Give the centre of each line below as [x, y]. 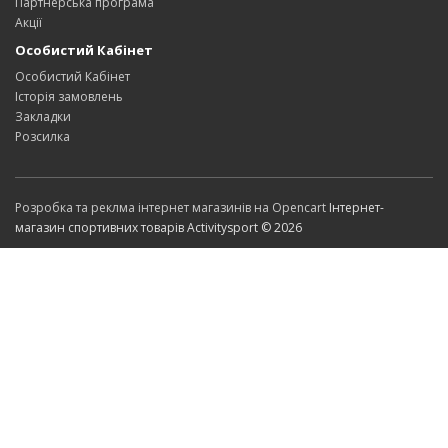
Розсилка [42, 137]
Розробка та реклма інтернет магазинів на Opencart [170, 208]
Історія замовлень [69, 97]
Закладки [43, 117]
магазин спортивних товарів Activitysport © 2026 [158, 228]
